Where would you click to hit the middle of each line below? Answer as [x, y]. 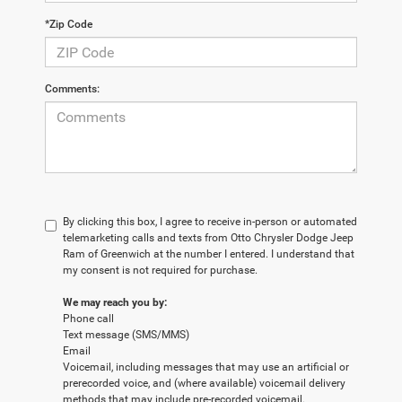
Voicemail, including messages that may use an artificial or [206, 367]
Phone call [88, 319]
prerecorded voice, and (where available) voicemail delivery [204, 384]
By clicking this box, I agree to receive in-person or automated [210, 222]
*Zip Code [69, 25]
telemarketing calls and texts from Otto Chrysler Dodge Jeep [208, 238]
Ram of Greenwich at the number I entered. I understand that [209, 254]
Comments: [72, 89]
